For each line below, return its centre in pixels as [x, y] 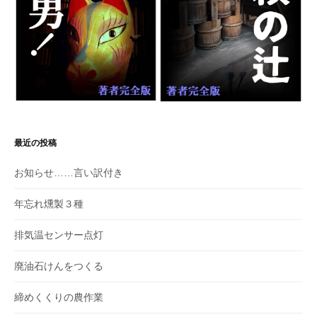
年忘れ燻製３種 [49, 203]
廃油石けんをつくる [59, 266]
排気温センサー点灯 [59, 235]
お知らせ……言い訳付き [69, 172]
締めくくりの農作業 [59, 297]
